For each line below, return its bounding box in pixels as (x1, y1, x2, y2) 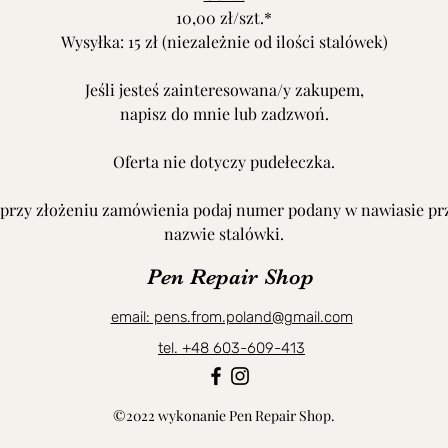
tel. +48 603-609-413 (158, 339, 305, 357)
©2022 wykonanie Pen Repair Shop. (113, 406, 338, 425)
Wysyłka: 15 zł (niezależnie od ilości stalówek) (60, 31, 388, 52)
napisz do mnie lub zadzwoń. (119, 103, 329, 124)
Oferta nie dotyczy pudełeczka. (113, 151, 335, 172)
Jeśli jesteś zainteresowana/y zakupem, (84, 79, 364, 100)
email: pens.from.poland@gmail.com (110, 308, 353, 326)
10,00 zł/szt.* (176, 7, 272, 28)
